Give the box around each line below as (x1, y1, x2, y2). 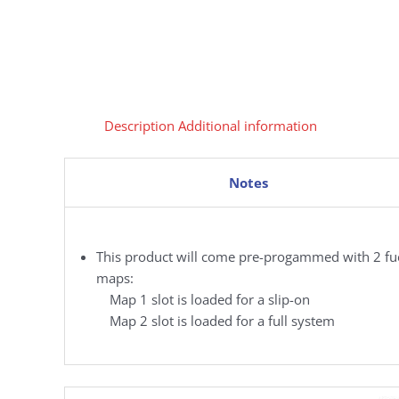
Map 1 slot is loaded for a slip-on (110, 289, 310, 308)
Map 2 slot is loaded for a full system (110, 311, 335, 330)
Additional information (178, 117, 317, 135)
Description (104, 117, 175, 135)
